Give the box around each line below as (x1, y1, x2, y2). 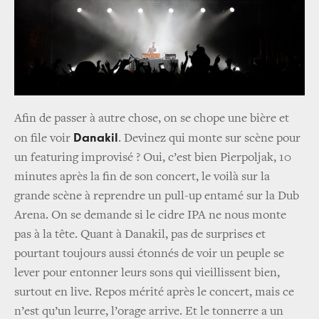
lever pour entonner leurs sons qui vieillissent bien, (14, 267, 280, 281)
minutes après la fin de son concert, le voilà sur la (14, 171, 270, 184)
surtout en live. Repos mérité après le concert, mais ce (14, 286, 294, 300)
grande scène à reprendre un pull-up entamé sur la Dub (14, 190, 299, 204)
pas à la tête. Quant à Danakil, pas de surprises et (14, 229, 266, 242)
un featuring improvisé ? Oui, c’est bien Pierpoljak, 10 (14, 152, 291, 165)
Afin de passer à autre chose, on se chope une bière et (14, 113, 289, 126)
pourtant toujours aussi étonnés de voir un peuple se (14, 248, 284, 261)
